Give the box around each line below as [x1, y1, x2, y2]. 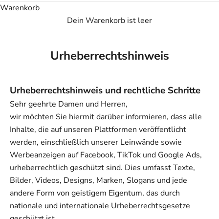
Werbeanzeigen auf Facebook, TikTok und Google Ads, [10, 149, 202, 160]
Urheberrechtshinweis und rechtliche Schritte [10, 84, 200, 97]
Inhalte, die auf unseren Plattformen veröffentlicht [10, 124, 186, 135]
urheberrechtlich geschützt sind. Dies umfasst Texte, [10, 162, 195, 173]
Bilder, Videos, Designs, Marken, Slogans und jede [10, 175, 187, 186]
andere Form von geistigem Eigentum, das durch [10, 187, 180, 198]
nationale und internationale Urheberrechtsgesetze [10, 200, 190, 211]
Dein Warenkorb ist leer [67, 15, 152, 26]
